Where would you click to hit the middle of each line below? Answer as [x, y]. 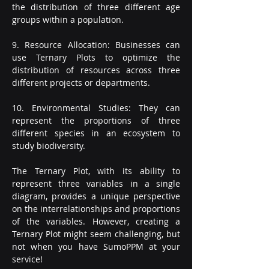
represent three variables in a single [96, 183]
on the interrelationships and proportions [96, 209]
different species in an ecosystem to [96, 133]
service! [27, 259]
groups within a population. [68, 20]
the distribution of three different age [96, 7]
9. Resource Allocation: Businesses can [96, 45]
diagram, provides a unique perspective [96, 196]
